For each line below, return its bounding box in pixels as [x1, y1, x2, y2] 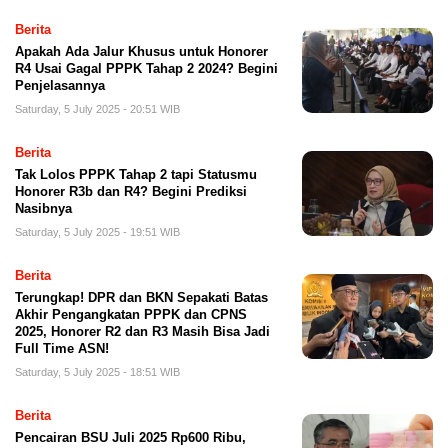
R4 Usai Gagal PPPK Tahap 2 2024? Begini [15, 61, 278, 77]
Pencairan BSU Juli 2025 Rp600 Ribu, [15, 430, 246, 446]
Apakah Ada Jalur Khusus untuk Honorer [15, 44, 268, 60]
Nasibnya [15, 201, 72, 217]
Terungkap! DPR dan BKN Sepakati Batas [15, 290, 268, 306]
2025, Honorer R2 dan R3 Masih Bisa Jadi [15, 324, 270, 340]
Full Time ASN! [15, 341, 109, 357]
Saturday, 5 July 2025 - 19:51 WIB [15, 226, 180, 239]
